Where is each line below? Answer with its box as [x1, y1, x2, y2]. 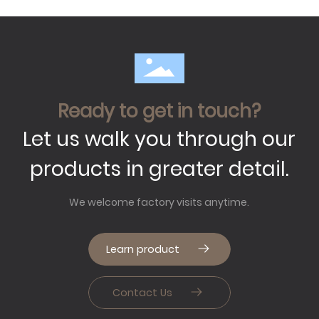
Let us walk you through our [23, 125, 296, 153]
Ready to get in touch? [58, 98, 261, 124]
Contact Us [113, 285, 176, 300]
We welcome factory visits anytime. [69, 194, 250, 209]
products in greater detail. [30, 155, 289, 183]
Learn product [105, 241, 182, 256]
